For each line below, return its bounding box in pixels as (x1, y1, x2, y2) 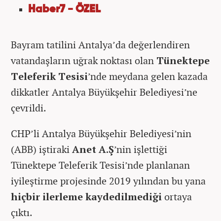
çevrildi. (11, 101, 46, 114)
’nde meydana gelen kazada (88, 69, 208, 83)
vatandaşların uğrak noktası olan (11, 53, 156, 67)
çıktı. (11, 205, 33, 219)
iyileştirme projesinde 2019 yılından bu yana (11, 174, 206, 187)
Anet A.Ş (72, 142, 114, 156)
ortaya (164, 189, 192, 203)
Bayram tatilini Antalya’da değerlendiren (11, 37, 190, 51)
